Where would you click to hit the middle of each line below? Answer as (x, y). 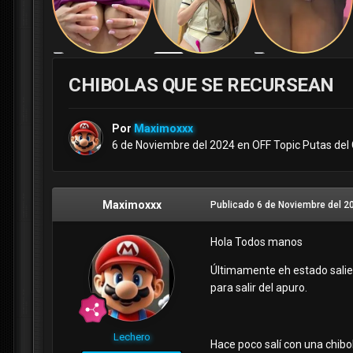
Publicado (234, 205)
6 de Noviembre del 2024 (173, 145)
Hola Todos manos (256, 242)
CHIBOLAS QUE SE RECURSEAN (201, 85)
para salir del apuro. (259, 288)
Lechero (132, 337)
